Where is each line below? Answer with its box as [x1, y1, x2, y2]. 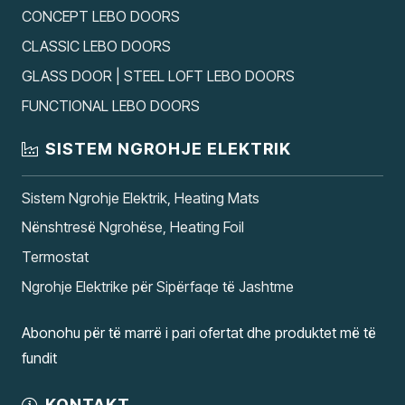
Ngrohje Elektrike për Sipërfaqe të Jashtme [22, 278, 294, 297]
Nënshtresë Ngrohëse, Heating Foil [22, 218, 244, 237]
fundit [22, 349, 57, 368]
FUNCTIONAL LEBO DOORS [22, 96, 200, 115]
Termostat [22, 248, 89, 267]
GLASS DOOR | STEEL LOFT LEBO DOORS [22, 66, 295, 85]
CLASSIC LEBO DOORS [22, 37, 171, 56]
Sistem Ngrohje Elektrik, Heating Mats [22, 188, 259, 207]
